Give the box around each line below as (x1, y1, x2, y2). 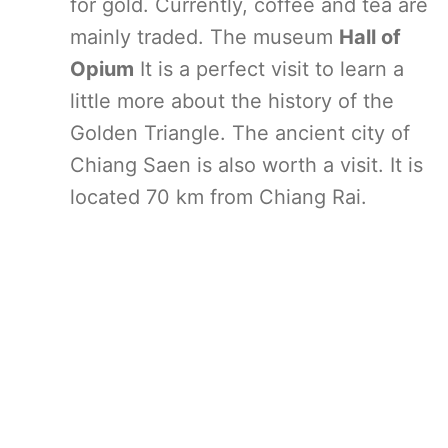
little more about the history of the (70, 89, 394, 113)
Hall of (339, 25, 401, 49)
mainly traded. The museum (70, 25, 339, 49)
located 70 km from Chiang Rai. (70, 185, 367, 209)
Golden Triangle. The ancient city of (70, 121, 410, 145)
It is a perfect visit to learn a (134, 57, 404, 81)
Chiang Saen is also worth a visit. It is (70, 153, 423, 177)
